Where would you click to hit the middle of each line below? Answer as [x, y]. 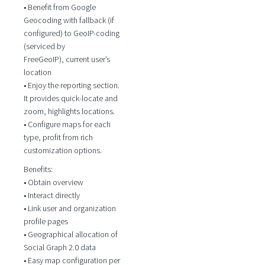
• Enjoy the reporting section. [71, 85]
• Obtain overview [53, 182]
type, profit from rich [58, 137]
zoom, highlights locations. [69, 111]
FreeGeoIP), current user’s [67, 59]
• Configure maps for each [67, 124]
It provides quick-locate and [70, 98]
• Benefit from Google [59, 7]
